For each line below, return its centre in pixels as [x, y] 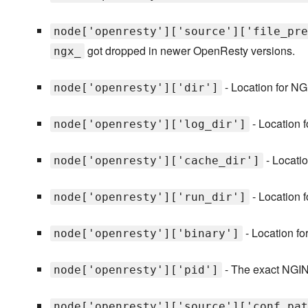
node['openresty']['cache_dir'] [156, 161]
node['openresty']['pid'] [136, 270]
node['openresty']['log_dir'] [150, 124]
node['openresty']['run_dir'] [150, 197]
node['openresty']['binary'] [146, 234]
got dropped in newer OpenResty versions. [189, 51]
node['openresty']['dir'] [136, 88]
